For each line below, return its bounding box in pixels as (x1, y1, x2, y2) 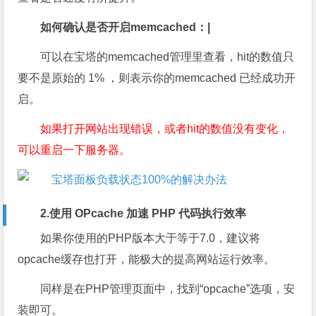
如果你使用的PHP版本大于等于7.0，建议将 (40, 232, 261, 245)
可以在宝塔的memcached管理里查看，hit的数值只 (40, 51, 295, 63)
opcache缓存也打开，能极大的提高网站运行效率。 (18, 253, 276, 266)
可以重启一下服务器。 (18, 144, 131, 157)
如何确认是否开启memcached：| (40, 21, 211, 34)
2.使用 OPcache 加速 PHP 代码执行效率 (40, 207, 247, 220)
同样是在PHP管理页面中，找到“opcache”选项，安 (40, 283, 296, 296)
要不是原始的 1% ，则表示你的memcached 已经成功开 (18, 72, 296, 85)
